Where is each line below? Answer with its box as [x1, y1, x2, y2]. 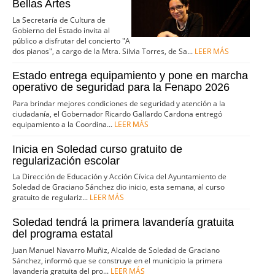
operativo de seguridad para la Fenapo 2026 [12, 81, 230, 94]
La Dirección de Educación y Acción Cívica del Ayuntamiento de [12, 171, 227, 182]
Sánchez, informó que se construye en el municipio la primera [12, 255, 223, 266]
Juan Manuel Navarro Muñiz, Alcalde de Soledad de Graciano [12, 244, 220, 255]
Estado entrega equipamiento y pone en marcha [12, 69, 249, 82]
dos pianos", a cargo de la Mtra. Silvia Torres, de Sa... [12, 45, 195, 56]
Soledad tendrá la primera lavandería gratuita [12, 215, 234, 228]
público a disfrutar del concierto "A [12, 35, 131, 46]
